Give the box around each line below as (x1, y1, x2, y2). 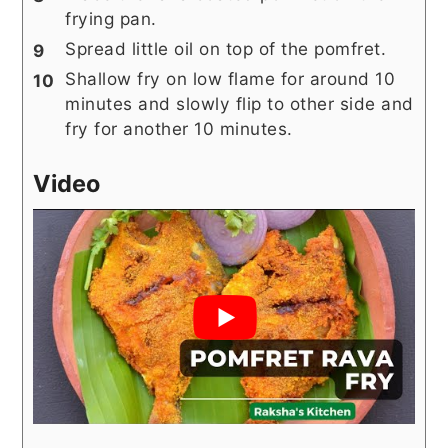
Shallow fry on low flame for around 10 (65, 68, 396, 90)
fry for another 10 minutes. (65, 118, 293, 140)
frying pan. (65, 8, 157, 30)
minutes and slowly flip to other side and (65, 93, 414, 115)
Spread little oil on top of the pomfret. (65, 38, 387, 60)
